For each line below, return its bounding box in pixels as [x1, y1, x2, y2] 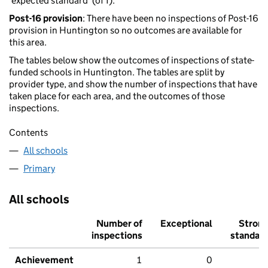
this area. [9, 36, 47, 48]
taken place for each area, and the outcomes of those [9, 90, 225, 102]
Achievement [15, 254, 74, 266]
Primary [23, 163, 55, 175]
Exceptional [160, 218, 212, 230]
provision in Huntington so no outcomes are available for [9, 25, 242, 36]
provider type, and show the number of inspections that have [9, 78, 257, 90]
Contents [9, 127, 48, 139]
